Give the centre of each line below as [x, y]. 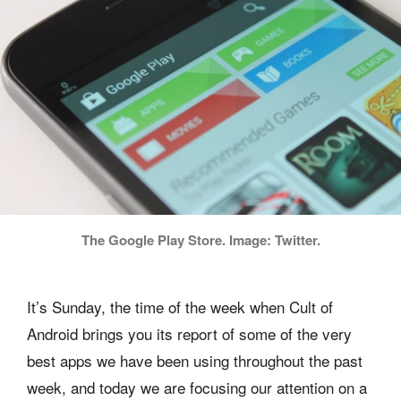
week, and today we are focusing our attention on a [197, 387]
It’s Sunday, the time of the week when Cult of [180, 307]
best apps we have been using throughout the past [195, 360]
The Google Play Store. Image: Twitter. [200, 240]
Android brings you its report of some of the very [189, 333]
